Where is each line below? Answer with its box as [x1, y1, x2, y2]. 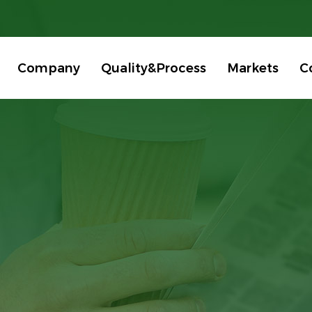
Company [17, 60, 80, 76]
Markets [227, 60, 279, 76]
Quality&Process [101, 60, 206, 76]
